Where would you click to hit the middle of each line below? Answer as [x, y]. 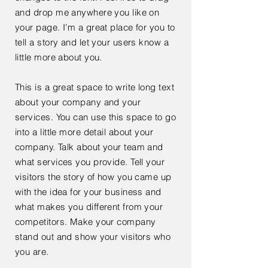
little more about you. [59, 57]
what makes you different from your [89, 207]
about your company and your [78, 102]
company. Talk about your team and [89, 147]
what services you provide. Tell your [90, 162]
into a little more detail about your [84, 132]
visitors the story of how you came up [93, 177]
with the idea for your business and [88, 192]
